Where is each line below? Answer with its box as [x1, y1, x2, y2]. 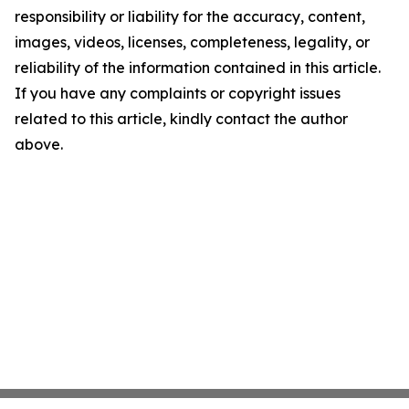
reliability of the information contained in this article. [15, 58, 381, 77]
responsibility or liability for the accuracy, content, [15, 7, 365, 26]
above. [15, 135, 63, 153]
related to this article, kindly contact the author [15, 110, 348, 128]
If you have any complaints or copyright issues [15, 84, 341, 102]
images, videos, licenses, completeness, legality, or [15, 33, 370, 51]
